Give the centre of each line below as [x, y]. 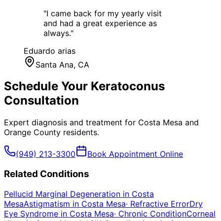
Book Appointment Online [135, 154]
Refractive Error [160, 203]
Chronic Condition [152, 213]
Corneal [201, 213]
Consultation [41, 101]
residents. [80, 132]
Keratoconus [128, 86]
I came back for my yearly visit [104, 13]
